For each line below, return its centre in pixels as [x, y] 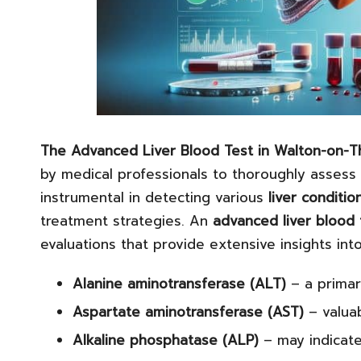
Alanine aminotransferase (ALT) [179, 283]
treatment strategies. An [127, 220]
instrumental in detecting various [154, 197]
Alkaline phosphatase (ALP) [166, 340]
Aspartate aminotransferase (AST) [188, 311]
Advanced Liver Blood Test [162, 150]
